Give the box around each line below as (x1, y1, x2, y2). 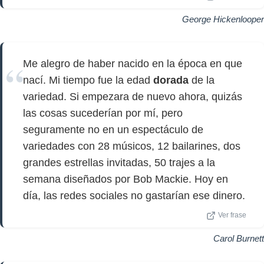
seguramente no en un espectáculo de (23, 124, 203, 136)
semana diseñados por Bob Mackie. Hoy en (23, 173, 228, 185)
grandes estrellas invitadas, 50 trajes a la (23, 157, 215, 169)
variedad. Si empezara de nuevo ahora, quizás (23, 91, 242, 103)
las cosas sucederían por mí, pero (23, 107, 183, 119)
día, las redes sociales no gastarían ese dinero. (23, 190, 245, 202)
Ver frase (218, 212, 246, 219)
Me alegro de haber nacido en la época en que (23, 58, 242, 70)
